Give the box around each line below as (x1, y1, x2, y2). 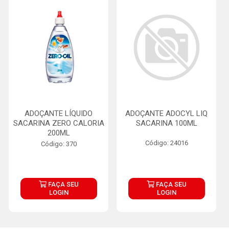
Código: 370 (40, 140, 77, 148)
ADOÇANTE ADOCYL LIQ (125, 109, 208, 118)
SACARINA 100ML (135, 119, 197, 128)
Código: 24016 (145, 139, 188, 147)
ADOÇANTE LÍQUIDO (25, 109, 93, 118)
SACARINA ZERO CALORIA (13, 119, 104, 128)
